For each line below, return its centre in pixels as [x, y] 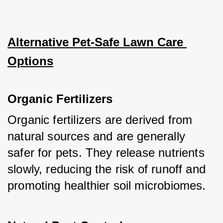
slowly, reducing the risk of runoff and [107, 169]
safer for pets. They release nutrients [106, 153]
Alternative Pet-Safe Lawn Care [95, 42]
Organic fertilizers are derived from [100, 120]
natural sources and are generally [96, 136]
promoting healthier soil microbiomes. [107, 186]
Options [30, 61]
